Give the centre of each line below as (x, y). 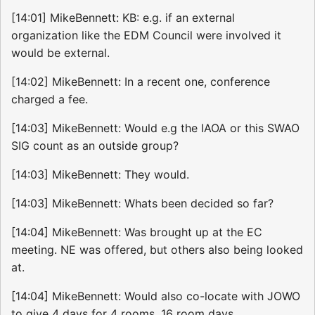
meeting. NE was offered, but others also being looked (157, 250)
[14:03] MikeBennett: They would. (100, 175)
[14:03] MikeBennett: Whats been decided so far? (142, 204)
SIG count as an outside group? (95, 146)
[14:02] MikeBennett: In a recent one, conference (141, 82)
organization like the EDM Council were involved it (146, 36)
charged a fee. (50, 99)
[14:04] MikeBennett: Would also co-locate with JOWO (156, 296)
